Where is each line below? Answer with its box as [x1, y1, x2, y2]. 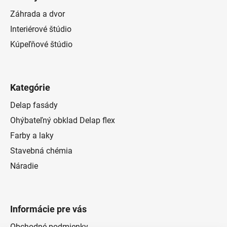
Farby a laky [10, 130, 54, 140]
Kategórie [10, 82, 50, 93]
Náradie [10, 161, 38, 171]
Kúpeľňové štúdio [10, 39, 72, 49]
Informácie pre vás [10, 203, 87, 214]
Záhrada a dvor [10, 9, 65, 19]
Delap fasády [10, 100, 58, 110]
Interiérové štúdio [10, 24, 71, 34]
